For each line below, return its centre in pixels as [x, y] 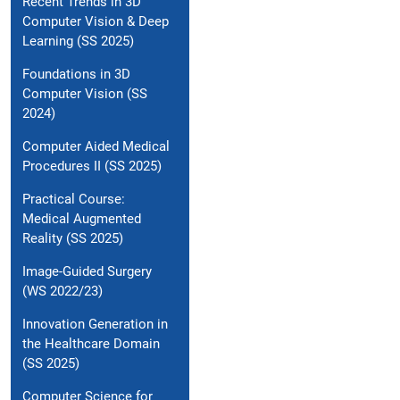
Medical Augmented [82, 219]
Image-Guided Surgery [87, 272]
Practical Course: [74, 200]
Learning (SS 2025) [78, 42]
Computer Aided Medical [96, 147]
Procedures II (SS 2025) [92, 167]
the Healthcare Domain [91, 344]
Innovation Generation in [95, 325]
